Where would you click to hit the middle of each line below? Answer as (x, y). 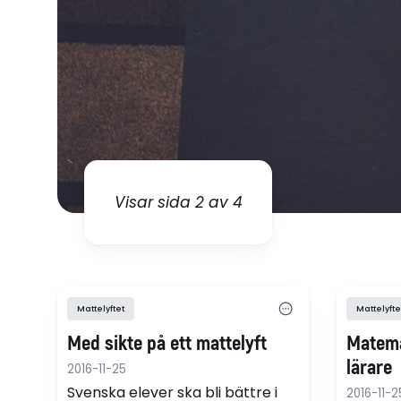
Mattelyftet (101, 309)
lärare (369, 367)
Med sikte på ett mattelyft (167, 343)
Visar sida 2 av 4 (178, 202)
